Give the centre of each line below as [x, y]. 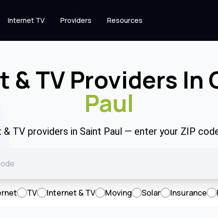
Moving [118, 193]
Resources [125, 20]
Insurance [189, 193]
